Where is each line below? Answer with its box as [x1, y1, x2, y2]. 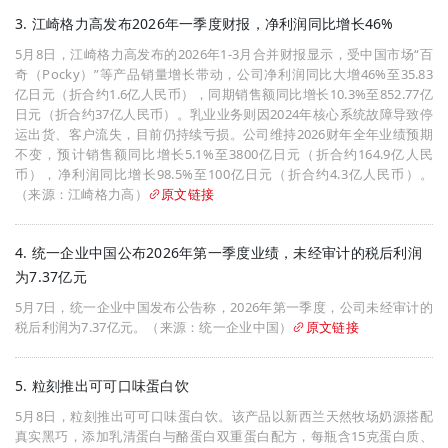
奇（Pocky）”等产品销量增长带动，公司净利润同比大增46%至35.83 [15, 64, 433, 83]
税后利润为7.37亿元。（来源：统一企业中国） [15, 317, 293, 336]
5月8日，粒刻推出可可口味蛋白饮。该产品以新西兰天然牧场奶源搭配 [15, 406, 433, 425]
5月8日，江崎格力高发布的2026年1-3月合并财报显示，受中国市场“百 [15, 44, 433, 63]
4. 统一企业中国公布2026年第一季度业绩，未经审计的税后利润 [15, 242, 422, 262]
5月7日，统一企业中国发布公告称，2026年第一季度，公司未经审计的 [15, 297, 433, 316]
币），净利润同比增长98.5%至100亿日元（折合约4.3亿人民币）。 [15, 164, 433, 183]
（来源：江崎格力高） [15, 184, 148, 203]
